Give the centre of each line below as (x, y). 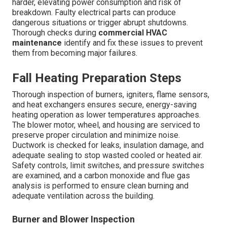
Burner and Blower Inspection (73, 219)
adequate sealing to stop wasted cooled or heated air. (107, 156)
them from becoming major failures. (75, 53)
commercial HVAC (133, 33)
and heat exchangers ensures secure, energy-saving (104, 105)
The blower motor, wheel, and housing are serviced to (106, 125)
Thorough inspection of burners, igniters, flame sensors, (111, 95)
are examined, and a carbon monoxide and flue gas (101, 176)
